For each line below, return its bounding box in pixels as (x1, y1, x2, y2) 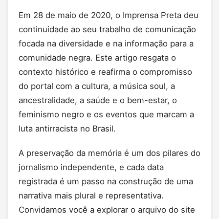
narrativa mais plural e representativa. (19, 190, 164, 200)
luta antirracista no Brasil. (19, 124, 116, 134)
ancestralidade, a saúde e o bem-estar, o (19, 95, 177, 106)
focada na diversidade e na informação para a (19, 39, 194, 49)
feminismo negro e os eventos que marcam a (19, 109, 194, 120)
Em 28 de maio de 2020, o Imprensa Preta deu (19, 10, 198, 21)
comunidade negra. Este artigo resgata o (19, 53, 176, 63)
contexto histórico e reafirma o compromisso (19, 67, 192, 77)
